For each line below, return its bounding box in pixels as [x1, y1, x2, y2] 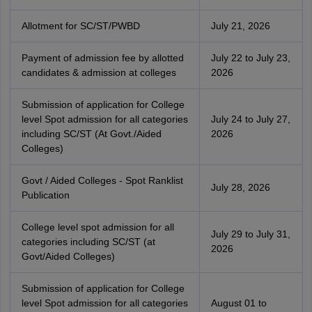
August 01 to [210, 297, 267, 309]
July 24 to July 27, [210, 114, 290, 125]
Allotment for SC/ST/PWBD [21, 20, 140, 31]
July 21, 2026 [210, 20, 270, 31]
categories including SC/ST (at [21, 236, 155, 247]
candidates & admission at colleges [21, 67, 176, 78]
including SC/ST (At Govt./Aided [21, 128, 162, 139]
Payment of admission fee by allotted [21, 52, 184, 63]
